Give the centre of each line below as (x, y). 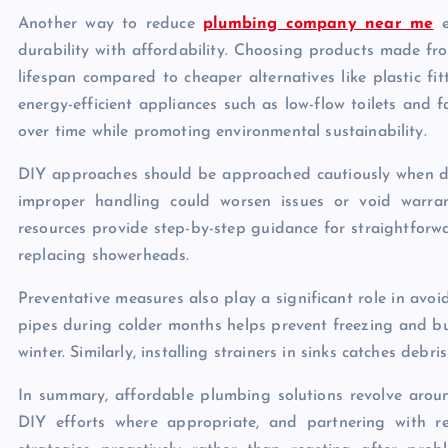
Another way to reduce (111, 23)
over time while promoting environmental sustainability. (222, 131)
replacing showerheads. (104, 255)
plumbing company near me (318, 23)
